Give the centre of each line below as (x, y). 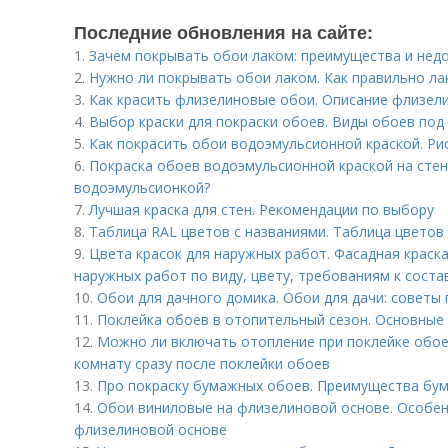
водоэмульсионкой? (142, 187)
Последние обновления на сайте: (223, 32)
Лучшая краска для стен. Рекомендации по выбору (261, 209)
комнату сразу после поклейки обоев (202, 363)
